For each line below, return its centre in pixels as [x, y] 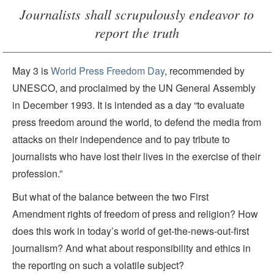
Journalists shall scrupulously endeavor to [137, 14]
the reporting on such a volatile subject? [98, 265]
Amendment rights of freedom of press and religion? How [135, 214]
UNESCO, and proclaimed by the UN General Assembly [134, 88]
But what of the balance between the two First [110, 197]
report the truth [137, 32]
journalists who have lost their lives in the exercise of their [136, 156]
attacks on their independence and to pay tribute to [121, 139]
